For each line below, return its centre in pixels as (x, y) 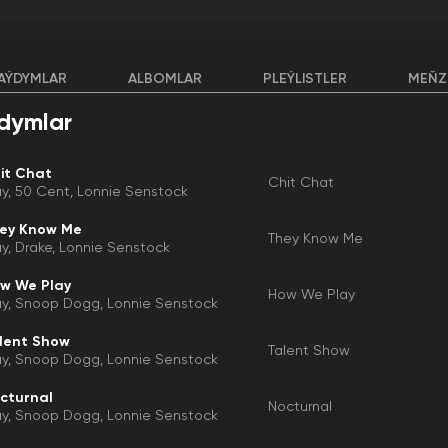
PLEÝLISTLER (304, 78)
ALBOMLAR (164, 78)
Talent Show (309, 351)
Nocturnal (300, 407)
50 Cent (42, 192)
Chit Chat (301, 183)
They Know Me (316, 239)
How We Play (312, 295)
